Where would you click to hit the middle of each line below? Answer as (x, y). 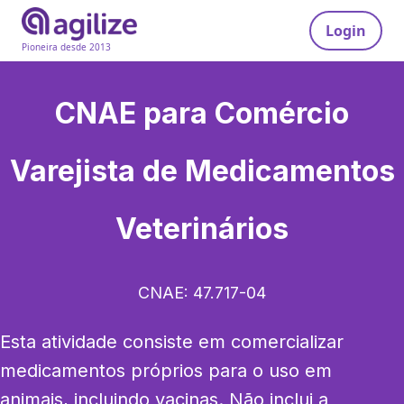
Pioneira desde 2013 (66, 47)
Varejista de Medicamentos (202, 171)
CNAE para (135, 113)
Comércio (282, 113)
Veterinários (202, 229)
